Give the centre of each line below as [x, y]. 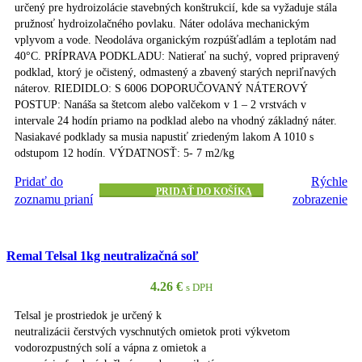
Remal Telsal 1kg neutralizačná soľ [103, 255]
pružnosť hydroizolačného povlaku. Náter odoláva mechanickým [162, 24]
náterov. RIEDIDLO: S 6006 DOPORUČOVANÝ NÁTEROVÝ [161, 88]
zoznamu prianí [54, 199]
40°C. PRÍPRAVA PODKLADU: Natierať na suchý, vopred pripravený [177, 56]
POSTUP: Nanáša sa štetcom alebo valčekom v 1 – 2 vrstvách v [160, 105]
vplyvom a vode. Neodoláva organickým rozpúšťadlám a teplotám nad [175, 40]
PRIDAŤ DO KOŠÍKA [204, 191]
